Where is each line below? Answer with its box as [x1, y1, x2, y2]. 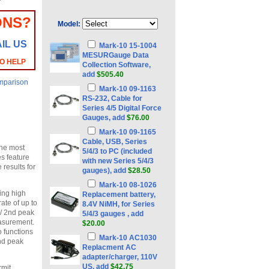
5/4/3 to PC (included [82, 147, 152, 156]
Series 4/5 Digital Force [82, 104, 162, 112]
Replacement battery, [82, 190, 156, 199]
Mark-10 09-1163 [99, 85, 156, 93]
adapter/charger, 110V [82, 253, 157, 261]
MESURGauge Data [82, 51, 149, 59]
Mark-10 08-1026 [99, 181, 157, 189]
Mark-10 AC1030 [99, 234, 157, 242]
